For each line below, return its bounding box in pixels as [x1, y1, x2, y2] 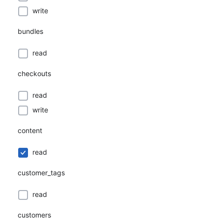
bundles [18, 27, 43, 35]
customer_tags [18, 168, 65, 177]
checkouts [18, 69, 51, 78]
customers [18, 211, 51, 219]
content [18, 126, 42, 135]
